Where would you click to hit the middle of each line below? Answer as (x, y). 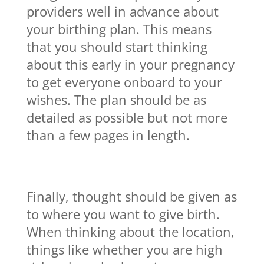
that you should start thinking (117, 47)
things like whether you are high (124, 250)
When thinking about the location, (130, 232)
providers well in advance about (122, 11)
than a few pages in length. (108, 135)
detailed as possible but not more (127, 118)
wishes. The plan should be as (116, 100)
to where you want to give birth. (123, 214)
